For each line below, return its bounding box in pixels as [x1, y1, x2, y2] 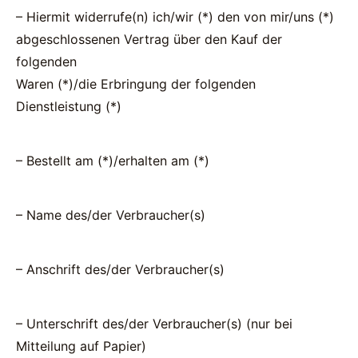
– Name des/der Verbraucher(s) [16, 207, 205, 223]
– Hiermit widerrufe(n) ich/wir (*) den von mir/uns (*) [16, 9, 334, 25]
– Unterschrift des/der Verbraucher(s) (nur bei [16, 316, 292, 332]
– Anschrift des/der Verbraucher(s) [16, 261, 225, 277]
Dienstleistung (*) [16, 98, 121, 114]
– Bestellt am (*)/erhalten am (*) [16, 153, 209, 169]
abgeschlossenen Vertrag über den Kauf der [16, 31, 282, 47]
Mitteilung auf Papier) [16, 338, 146, 354]
